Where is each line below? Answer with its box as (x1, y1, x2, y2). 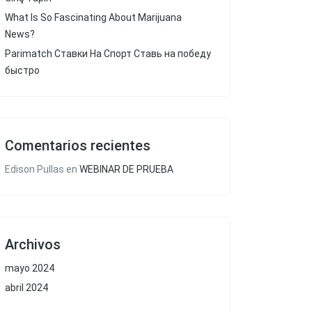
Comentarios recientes (5, 137, 150, 154)
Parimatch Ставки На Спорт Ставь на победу (5, 48, 211, 59)
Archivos (5, 236, 61, 253)
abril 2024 (5, 282, 48, 293)
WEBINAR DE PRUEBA (79, 164, 173, 175)
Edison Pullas (5, 164, 64, 175)
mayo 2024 (5, 263, 54, 274)
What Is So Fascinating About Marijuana (5, 12, 182, 23)
